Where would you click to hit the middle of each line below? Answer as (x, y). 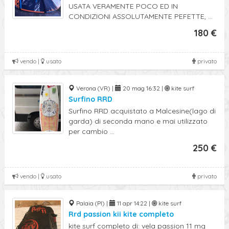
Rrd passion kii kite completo (121, 214)
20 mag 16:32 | (143, 88)
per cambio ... (91, 131)
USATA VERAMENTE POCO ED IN (123, 6)
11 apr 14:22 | (134, 203)
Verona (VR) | (95, 88)
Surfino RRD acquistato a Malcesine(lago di (142, 111)
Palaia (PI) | (92, 203)
